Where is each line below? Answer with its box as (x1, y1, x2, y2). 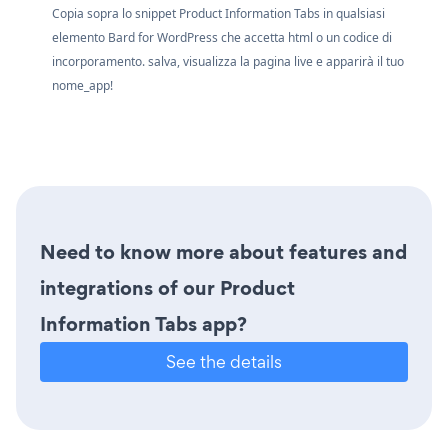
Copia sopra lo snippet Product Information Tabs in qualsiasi (52, 5, 385, 23)
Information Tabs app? (40, 310, 247, 339)
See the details (166, 350, 282, 374)
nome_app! (52, 77, 113, 95)
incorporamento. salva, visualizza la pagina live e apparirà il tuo (52, 53, 404, 71)
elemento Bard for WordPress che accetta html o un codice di (52, 29, 392, 47)
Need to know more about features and (40, 238, 407, 267)
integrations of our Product (40, 274, 295, 303)
